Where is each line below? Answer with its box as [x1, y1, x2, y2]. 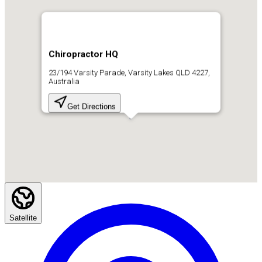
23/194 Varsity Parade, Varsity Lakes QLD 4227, [49, 68, 210, 77]
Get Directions [67, 102, 116, 111]
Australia [49, 77, 80, 86]
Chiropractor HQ [49, 49, 118, 60]
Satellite [9, 213, 37, 222]
